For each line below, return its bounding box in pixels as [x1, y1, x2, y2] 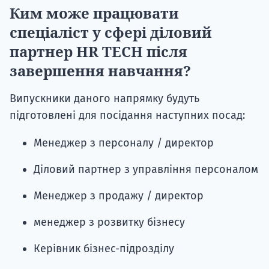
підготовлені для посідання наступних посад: [10, 109, 245, 122]
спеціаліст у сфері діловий [10, 22, 212, 43]
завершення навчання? [10, 61, 191, 81]
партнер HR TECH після [10, 41, 187, 62]
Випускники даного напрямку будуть [10, 92, 199, 106]
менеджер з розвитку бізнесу [34, 216, 185, 229]
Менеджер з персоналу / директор [34, 136, 214, 150]
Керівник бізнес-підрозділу [34, 242, 174, 256]
